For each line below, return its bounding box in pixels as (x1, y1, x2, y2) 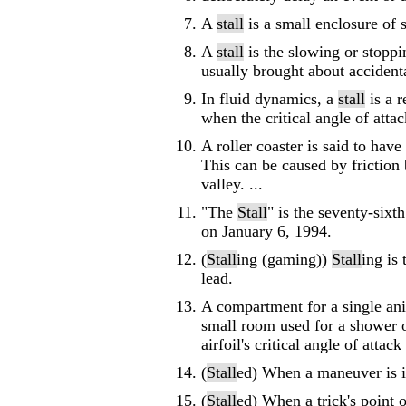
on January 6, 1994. (201, 222, 332, 240)
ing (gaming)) (237, 250, 332, 268)
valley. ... (201, 175, 263, 193)
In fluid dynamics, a (201, 90, 338, 108)
